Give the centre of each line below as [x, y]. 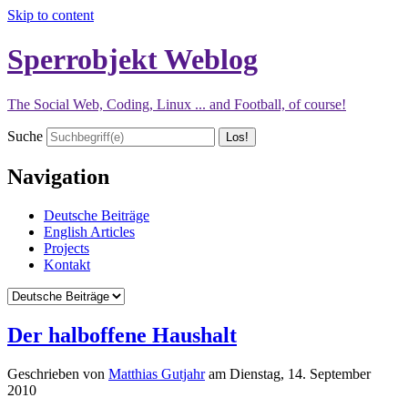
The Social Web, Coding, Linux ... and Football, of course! [177, 104]
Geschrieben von [58, 373]
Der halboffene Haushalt [122, 335]
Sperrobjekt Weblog [133, 60]
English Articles [89, 231]
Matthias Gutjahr [157, 373]
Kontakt [67, 264]
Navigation [58, 176]
